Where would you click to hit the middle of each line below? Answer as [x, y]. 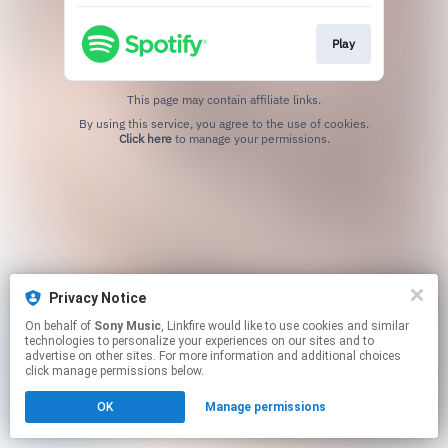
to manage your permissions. [250, 138]
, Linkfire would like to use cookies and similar [184, 326]
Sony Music [127, 326]
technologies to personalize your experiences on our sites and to [199, 341]
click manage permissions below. [114, 371]
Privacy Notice [97, 298]
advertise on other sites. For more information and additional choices [213, 356]
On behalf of [59, 326]
